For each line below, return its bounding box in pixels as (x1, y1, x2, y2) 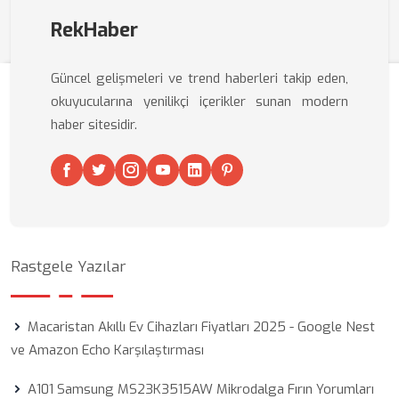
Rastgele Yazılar (11, 256, 126, 277)
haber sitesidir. (51, 116, 137, 134)
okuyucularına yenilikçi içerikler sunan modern (51, 93, 348, 110)
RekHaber (51, 17, 138, 43)
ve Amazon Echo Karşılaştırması (11, 341, 204, 359)
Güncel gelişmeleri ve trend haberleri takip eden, (51, 69, 348, 87)
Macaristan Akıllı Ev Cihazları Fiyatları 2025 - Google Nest (28, 318, 375, 336)
